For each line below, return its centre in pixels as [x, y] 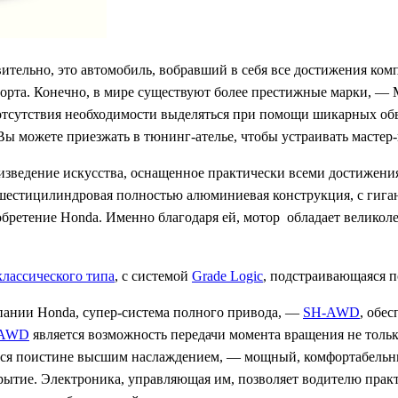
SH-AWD [331, 313]
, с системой [153, 276]
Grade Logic [227, 276]
